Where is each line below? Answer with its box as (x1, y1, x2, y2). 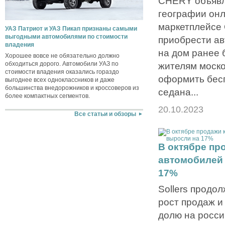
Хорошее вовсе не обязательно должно (5, 52, 120, 59)
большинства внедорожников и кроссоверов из (5, 84, 139, 91)
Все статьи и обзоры (74, 110, 136, 118)
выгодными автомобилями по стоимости (5, 33, 128, 40)
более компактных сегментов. (5, 92, 90, 99)
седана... (158, 86, 198, 97)
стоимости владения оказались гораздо (5, 68, 119, 75)
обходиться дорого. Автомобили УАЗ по (5, 60, 119, 67)
